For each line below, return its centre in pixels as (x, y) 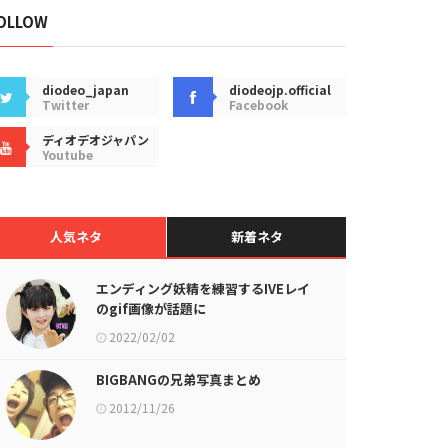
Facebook (259, 104)
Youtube (67, 154)
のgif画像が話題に (151, 308)
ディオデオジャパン (95, 139)
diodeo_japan (85, 89)
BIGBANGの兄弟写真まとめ (178, 379)
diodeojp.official (280, 89)
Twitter (65, 104)
